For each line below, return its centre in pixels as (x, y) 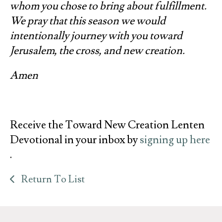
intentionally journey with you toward (96, 36)
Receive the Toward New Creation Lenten (107, 125)
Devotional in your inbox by (75, 140)
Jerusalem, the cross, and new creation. (97, 51)
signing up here (175, 140)
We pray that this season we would (88, 21)
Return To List (52, 179)
